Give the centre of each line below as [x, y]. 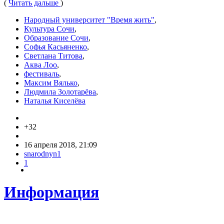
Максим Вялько [51, 82]
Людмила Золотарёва [60, 91]
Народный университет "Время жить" [89, 19]
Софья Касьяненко [55, 46]
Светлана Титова [53, 55]
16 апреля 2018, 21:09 [60, 144]
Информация [51, 192]
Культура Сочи [49, 28]
